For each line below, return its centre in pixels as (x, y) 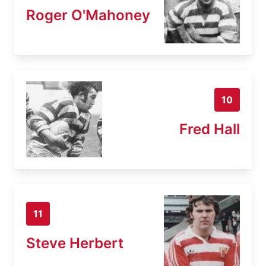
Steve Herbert (75, 243)
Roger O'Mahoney (88, 15)
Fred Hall (210, 129)
